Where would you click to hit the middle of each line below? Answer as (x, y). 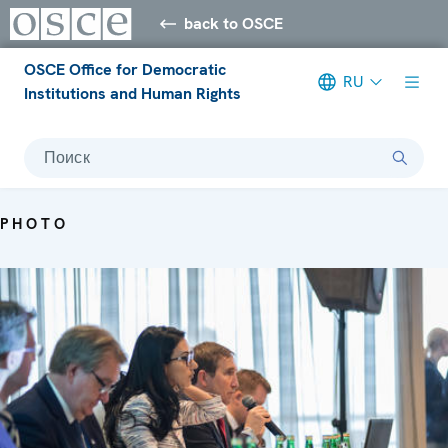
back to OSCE (234, 23)
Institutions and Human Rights (132, 93)
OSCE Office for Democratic (125, 69)
